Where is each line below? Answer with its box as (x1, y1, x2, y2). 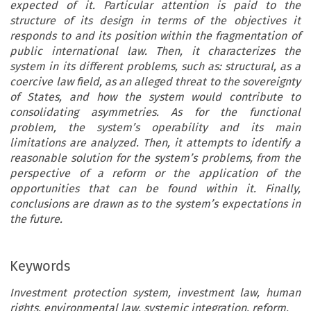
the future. (10, 212, 63, 226)
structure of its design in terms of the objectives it (10, 13, 301, 27)
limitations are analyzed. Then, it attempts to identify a (10, 135, 301, 149)
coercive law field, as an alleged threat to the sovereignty (10, 74, 301, 88)
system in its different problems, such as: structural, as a (10, 59, 301, 73)
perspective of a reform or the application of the (10, 166, 301, 180)
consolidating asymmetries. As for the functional (10, 105, 301, 119)
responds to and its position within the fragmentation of (10, 28, 301, 42)
